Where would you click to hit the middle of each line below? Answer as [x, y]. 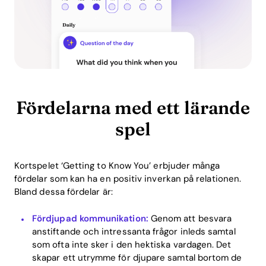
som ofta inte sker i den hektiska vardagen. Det [132, 244]
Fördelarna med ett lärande [133, 108]
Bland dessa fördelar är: [64, 192]
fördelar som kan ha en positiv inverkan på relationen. [128, 179]
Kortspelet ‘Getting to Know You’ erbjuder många [117, 166]
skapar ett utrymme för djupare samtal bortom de [137, 257]
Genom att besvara [190, 218]
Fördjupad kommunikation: [90, 218]
